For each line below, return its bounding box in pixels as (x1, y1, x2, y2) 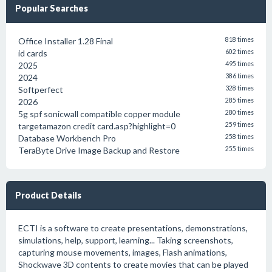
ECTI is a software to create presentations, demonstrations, (18, 223, 248, 233)
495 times (225, 60, 254, 67)
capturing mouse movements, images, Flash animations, (18, 247, 227, 257)
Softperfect (18, 84, 63, 95)
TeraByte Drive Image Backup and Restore (18, 145, 180, 155)
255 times (225, 145, 254, 152)
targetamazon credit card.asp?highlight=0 (18, 121, 175, 131)
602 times (225, 48, 254, 55)
